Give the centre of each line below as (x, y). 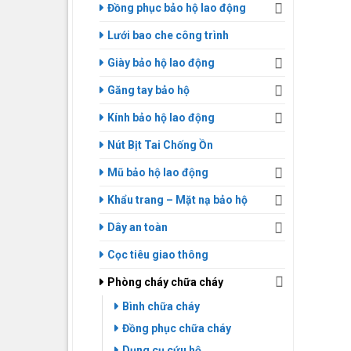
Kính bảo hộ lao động (161, 118)
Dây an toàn (138, 227)
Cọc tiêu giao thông (158, 255)
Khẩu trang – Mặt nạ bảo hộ (177, 200)
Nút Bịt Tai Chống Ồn (160, 145)
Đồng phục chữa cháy (177, 328)
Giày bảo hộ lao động (161, 63)
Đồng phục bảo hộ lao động (177, 8)
